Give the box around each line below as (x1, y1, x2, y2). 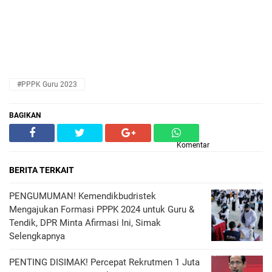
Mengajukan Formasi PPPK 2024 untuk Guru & (9, 204, 194, 215)
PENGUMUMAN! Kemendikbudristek (9, 191, 156, 202)
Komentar (177, 141, 209, 149)
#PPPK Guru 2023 (17, 80, 77, 89)
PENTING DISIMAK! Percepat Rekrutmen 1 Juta (9, 257, 200, 268)
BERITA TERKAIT (9, 165, 74, 175)
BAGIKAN (9, 111, 41, 120)
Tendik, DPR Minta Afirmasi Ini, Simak (9, 217, 161, 228)
